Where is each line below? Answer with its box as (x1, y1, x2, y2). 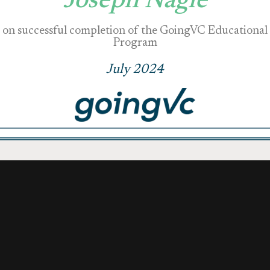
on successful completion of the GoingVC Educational (2, 25, 268, 37)
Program (113, 37, 157, 49)
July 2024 (106, 63, 164, 77)
